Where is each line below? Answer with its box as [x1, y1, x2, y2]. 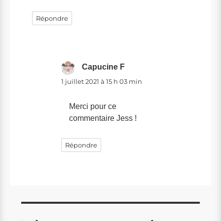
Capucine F [82, 62, 125, 71]
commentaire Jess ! [69, 113, 137, 122]
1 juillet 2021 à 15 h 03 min [61, 77, 142, 85]
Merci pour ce [69, 102, 116, 110]
